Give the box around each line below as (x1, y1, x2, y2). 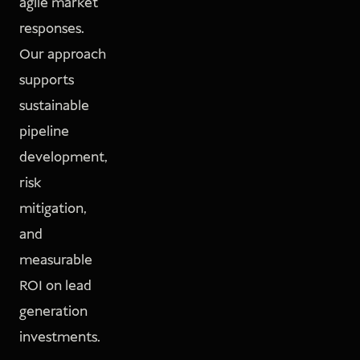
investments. (19, 328, 100, 348)
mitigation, (19, 199, 87, 219)
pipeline (19, 122, 69, 142)
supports (19, 71, 74, 91)
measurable (19, 251, 92, 271)
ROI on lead (19, 276, 92, 297)
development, (19, 148, 108, 168)
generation (19, 302, 88, 322)
